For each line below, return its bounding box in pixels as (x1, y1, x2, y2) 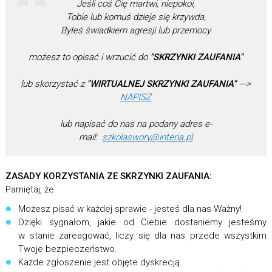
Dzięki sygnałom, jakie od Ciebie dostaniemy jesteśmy (18, 217, 267, 228)
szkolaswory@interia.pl (102, 132, 193, 143)
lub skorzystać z (21, 78, 87, 89)
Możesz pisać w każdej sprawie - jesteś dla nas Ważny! (18, 203, 242, 214)
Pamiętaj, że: (5, 184, 56, 195)
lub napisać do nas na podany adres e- (59, 118, 212, 129)
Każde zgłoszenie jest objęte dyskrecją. (18, 257, 183, 268)
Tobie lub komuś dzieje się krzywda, (66, 12, 206, 22)
